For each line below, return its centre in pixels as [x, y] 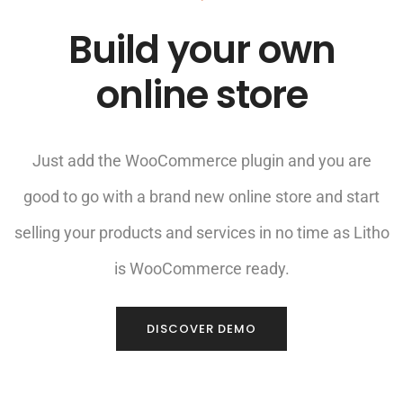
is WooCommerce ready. [201, 268]
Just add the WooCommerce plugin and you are [201, 160]
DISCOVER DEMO [201, 328]
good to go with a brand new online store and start [201, 196]
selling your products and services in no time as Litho [201, 232]
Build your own [201, 50]
